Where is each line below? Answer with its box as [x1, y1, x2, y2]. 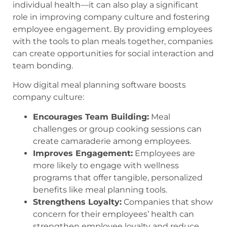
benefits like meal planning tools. [33, 184, 167, 195]
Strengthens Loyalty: [33, 197, 122, 207]
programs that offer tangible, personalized [33, 172, 203, 182]
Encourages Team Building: [33, 111, 149, 122]
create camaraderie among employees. [33, 136, 191, 146]
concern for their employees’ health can [33, 209, 194, 219]
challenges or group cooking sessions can [33, 124, 202, 134]
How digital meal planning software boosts [13, 80, 186, 90]
